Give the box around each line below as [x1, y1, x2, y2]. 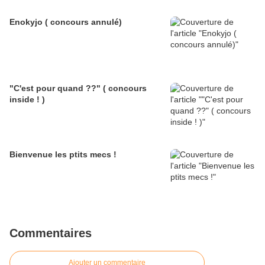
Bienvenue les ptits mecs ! [9, 150, 117, 160]
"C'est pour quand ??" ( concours [9, 83, 147, 93]
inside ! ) [9, 95, 45, 105]
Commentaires [9, 227, 92, 240]
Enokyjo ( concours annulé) [9, 17, 122, 27]
